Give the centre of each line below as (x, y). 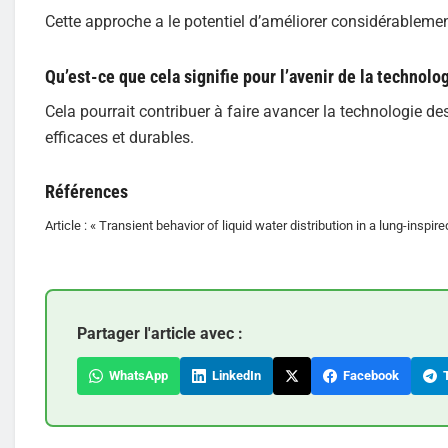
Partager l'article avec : (160, 333)
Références (86, 191)
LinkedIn (233, 375)
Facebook (368, 375)
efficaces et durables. (119, 137)
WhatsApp (135, 375)
